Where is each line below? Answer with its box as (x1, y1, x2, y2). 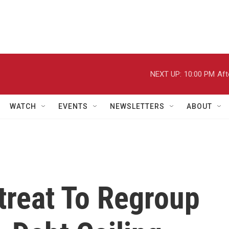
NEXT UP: (150, 69, 181, 79)
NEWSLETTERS (110, 102, 165, 110)
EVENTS (58, 102, 88, 110)
